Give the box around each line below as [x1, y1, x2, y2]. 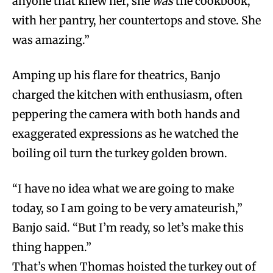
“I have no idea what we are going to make [12, 181, 234, 196]
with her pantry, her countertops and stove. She [12, 13, 261, 27]
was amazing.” [12, 32, 90, 47]
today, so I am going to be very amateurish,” [12, 200, 243, 215]
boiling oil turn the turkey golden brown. [12, 146, 230, 160]
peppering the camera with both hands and [12, 107, 240, 121]
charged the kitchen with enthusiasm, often [12, 87, 243, 102]
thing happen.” [12, 239, 91, 254]
